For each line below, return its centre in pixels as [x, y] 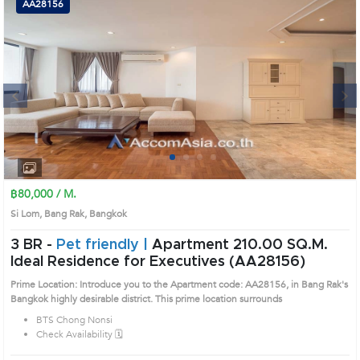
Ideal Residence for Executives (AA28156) [158, 262]
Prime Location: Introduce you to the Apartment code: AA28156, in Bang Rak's [179, 284]
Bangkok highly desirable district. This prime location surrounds [146, 299]
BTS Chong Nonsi [74, 320]
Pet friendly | [104, 245]
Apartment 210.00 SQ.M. [240, 245]
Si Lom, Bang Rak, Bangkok [74, 214]
